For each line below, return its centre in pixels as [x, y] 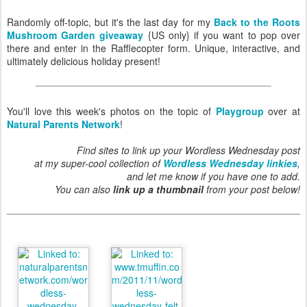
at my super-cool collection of [99, 163]
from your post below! [252, 189]
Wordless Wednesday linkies [230, 163]
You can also [84, 189]
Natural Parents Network [63, 124]
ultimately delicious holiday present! [84, 61]
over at [282, 111]
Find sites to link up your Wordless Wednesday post [188, 150]
